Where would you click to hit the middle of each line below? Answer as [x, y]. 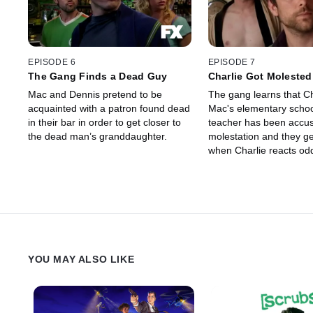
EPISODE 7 [232, 62]
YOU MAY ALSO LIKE [81, 259]
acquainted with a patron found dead [109, 108]
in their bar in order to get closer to [104, 122]
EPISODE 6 [52, 62]
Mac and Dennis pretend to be [95, 94]
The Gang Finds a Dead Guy [98, 76]
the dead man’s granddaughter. [97, 136]
